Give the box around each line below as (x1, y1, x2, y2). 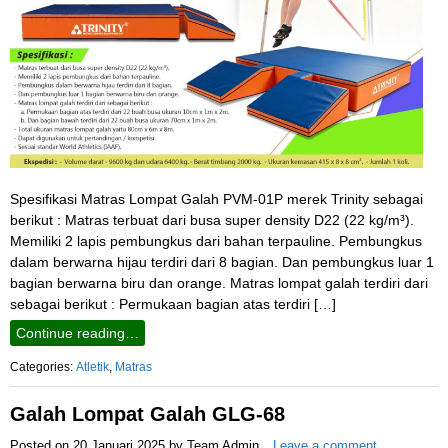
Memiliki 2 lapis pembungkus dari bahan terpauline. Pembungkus (10, 233, 422, 250)
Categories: (10, 361, 76, 374)
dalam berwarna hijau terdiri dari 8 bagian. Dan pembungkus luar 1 (10, 254, 434, 271)
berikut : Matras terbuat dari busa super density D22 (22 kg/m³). (10, 212, 414, 229)
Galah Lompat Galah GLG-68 (10, 402, 285, 425)
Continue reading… (16, 325, 139, 342)
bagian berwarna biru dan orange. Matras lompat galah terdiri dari (10, 275, 428, 292)
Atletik (76, 361, 109, 374)
